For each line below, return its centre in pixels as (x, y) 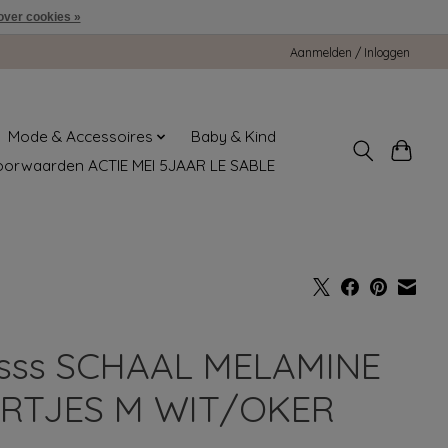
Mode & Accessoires (80, 137)
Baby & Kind (234, 137)
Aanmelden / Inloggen (350, 52)
